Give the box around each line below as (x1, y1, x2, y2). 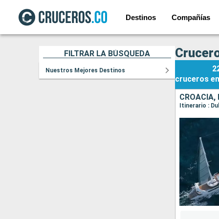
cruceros (175, 74, 209, 84)
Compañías (172, 13, 211, 22)
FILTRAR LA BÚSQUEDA (64, 49, 150, 58)
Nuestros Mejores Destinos (45, 67, 125, 74)
